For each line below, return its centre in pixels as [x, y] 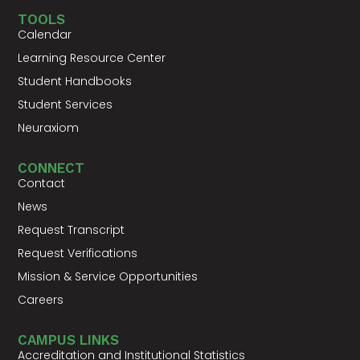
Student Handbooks [75, 81]
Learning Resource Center [92, 57]
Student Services [65, 104]
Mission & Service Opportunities [108, 276]
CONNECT [51, 168]
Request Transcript [72, 229]
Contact [42, 183]
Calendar [45, 34]
